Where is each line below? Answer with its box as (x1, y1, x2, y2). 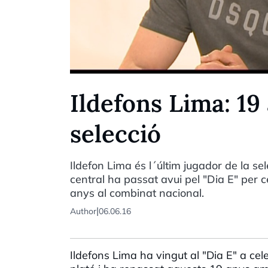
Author (70, 205, 96, 217)
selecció (70, 118, 161, 149)
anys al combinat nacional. (70, 185, 204, 200)
